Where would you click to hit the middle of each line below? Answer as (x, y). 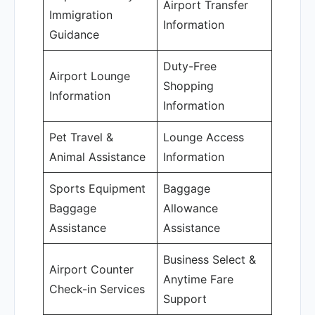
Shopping (188, 86)
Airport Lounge (90, 76)
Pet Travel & (81, 137)
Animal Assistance (97, 157)
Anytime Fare (198, 279)
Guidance (74, 34)
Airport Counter (91, 269)
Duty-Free (190, 66)
